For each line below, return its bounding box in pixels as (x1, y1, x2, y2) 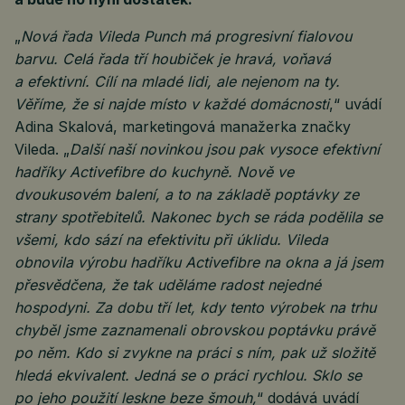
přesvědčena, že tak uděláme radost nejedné (14, 276, 321, 294)
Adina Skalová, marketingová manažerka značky (14, 118, 351, 136)
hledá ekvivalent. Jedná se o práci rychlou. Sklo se (14, 366, 362, 384)
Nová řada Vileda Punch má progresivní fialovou (21, 27, 352, 45)
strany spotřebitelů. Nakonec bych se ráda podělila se (14, 208, 382, 226)
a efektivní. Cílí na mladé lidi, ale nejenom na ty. (14, 72, 340, 90)
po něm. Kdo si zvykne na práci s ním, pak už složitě (14, 344, 375, 362)
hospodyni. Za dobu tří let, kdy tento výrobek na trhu (14, 298, 376, 316)
